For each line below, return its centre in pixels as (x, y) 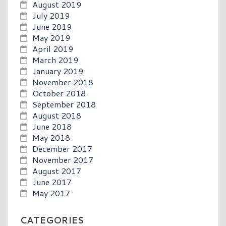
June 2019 (52, 26)
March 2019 (55, 60)
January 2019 (58, 71)
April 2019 (53, 48)
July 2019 (51, 15)
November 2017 (63, 159)
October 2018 (59, 93)
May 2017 (51, 193)
